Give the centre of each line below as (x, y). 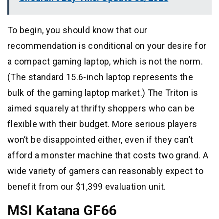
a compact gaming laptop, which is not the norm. (105, 61)
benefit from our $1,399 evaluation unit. (87, 186)
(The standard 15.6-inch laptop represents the (100, 77)
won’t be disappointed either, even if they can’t (100, 139)
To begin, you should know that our (77, 30)
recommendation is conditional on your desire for (107, 45)
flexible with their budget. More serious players (102, 124)
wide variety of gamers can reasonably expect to (105, 171)
